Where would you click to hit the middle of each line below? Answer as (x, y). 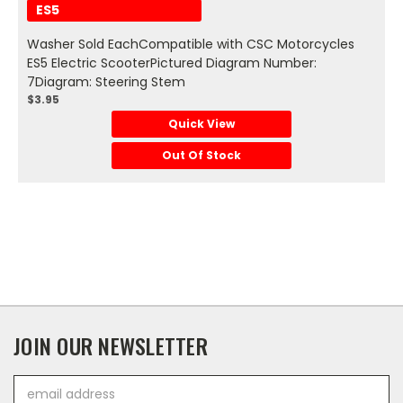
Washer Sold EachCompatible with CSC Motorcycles (191, 45)
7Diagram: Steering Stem (106, 82)
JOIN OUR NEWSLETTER (111, 346)
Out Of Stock (201, 156)
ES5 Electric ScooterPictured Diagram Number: (172, 63)
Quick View (201, 124)
